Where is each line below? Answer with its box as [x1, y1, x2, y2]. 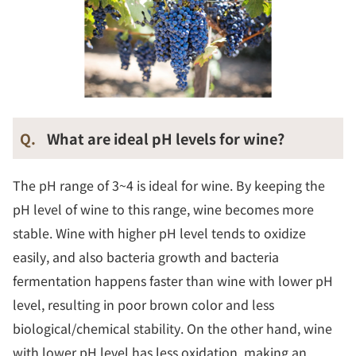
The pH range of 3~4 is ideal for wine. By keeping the [13, 176, 325, 195]
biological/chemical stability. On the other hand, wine [13, 319, 332, 339]
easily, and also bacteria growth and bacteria [13, 247, 279, 267]
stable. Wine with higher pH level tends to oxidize [13, 223, 306, 243]
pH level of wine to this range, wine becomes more [13, 199, 314, 219]
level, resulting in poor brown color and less [13, 295, 274, 315]
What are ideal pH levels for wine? [47, 128, 284, 149]
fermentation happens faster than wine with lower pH [13, 271, 333, 291]
